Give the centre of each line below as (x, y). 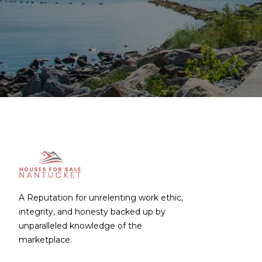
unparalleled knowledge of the (80, 226)
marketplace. (45, 240)
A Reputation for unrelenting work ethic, (101, 198)
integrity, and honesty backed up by (92, 212)
